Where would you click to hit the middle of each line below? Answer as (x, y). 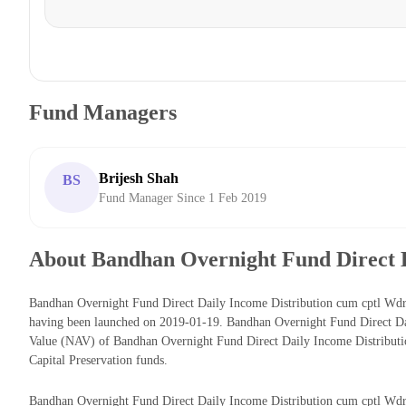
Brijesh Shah (139, 179)
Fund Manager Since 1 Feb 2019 (183, 198)
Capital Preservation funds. (98, 361)
